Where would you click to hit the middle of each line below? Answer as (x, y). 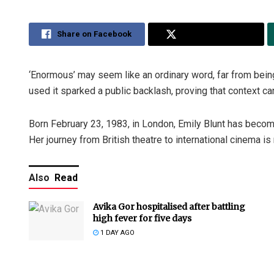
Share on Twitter (214, 34)
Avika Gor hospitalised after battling (169, 206)
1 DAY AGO (117, 232)
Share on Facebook (94, 34)
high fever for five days (142, 218)
